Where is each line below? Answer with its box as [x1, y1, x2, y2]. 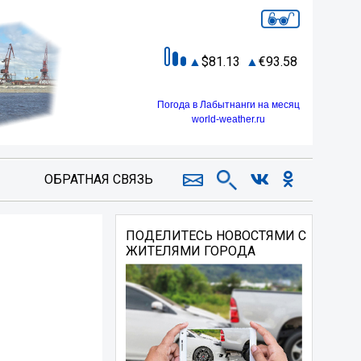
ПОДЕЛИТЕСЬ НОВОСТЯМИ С [126, 228, 307, 243]
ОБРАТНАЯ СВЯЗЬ [44, 172, 153, 187]
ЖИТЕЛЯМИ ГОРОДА [126, 243, 256, 259]
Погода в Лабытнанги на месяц [157, 98, 300, 110]
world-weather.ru [192, 113, 265, 125]
